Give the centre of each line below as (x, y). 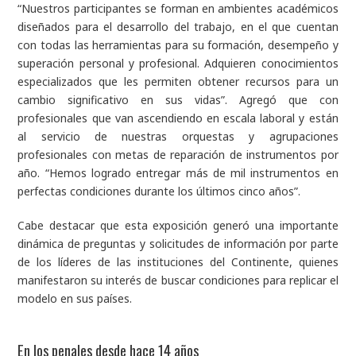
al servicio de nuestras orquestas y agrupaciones (178, 137)
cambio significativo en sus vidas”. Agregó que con (178, 100)
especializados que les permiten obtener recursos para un (178, 82)
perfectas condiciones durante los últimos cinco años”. (161, 192)
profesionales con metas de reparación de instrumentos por (178, 155)
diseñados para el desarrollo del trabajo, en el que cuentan (178, 27)
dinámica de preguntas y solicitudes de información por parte (178, 244)
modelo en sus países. (78, 299)
